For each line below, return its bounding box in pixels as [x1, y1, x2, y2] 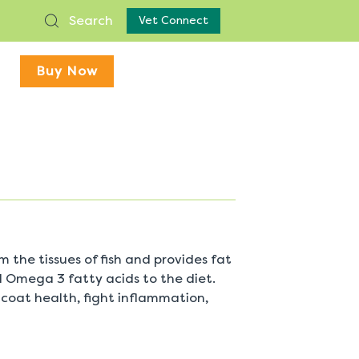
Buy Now [36, 63, 98, 79]
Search [66, 12, 113, 28]
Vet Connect [139, 14, 208, 27]
